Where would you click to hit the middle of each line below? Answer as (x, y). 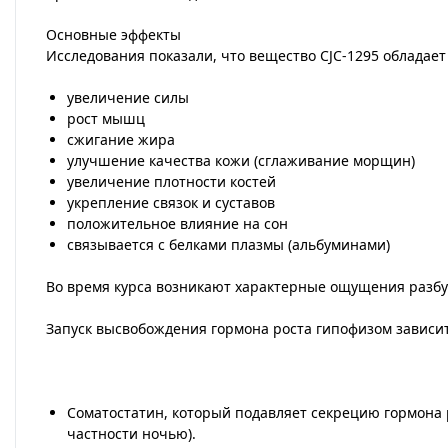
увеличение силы (128, 97)
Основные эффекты (113, 34)
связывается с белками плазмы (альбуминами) (228, 244)
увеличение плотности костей (171, 181)
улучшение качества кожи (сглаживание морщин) (241, 160)
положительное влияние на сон (177, 223)
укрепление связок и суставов (171, 202)
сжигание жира (121, 139)
